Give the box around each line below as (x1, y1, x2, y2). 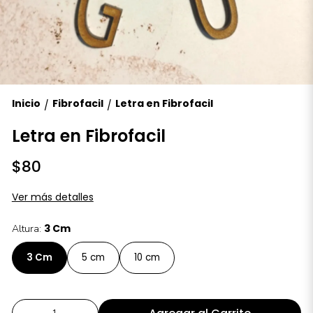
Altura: (11, 222, 44, 235)
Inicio (11, 96, 41, 110)
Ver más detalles (11, 190, 94, 204)
